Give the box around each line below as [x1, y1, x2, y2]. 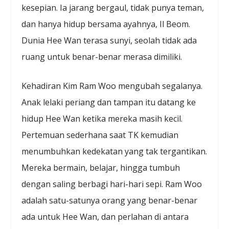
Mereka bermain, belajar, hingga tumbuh [21, 162, 180, 174]
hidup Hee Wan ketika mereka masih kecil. [21, 113, 183, 125]
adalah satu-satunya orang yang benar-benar [21, 195, 198, 207]
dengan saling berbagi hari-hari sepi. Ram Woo [21, 178, 202, 190]
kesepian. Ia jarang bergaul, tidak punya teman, [21, 2, 204, 13]
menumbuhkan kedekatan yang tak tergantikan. [21, 146, 208, 157]
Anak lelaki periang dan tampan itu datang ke [21, 97, 196, 108]
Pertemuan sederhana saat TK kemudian [21, 129, 179, 141]
